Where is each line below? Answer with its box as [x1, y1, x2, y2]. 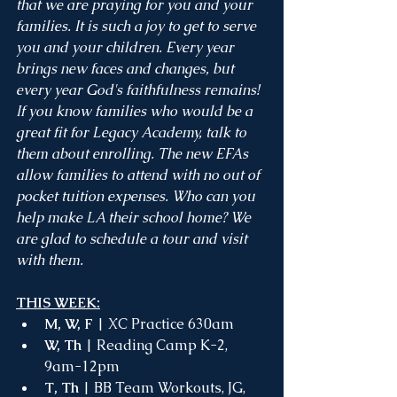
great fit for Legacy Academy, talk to [16, 123, 250, 142]
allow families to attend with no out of [16, 166, 263, 184]
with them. [16, 251, 83, 269]
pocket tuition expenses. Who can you [16, 187, 259, 206]
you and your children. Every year [16, 38, 237, 57]
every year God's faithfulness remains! [16, 81, 263, 99]
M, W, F [44, 315, 93, 333]
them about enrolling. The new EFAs [16, 144, 252, 163]
